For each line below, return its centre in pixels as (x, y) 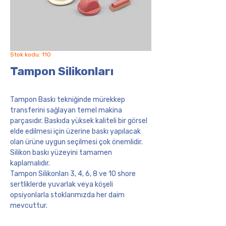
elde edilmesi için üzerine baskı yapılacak (75, 131)
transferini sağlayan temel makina (66, 110)
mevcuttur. (30, 206)
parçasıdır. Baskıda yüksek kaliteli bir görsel (79, 121)
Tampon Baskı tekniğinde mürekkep (68, 100)
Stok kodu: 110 (31, 54)
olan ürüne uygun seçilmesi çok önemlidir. (76, 142)
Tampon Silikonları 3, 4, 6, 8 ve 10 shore (73, 174)
